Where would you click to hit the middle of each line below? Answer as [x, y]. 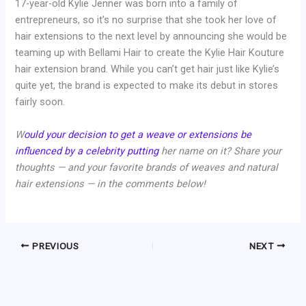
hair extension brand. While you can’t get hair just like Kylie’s [148, 69]
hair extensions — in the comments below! [111, 183]
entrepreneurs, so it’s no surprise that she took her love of [146, 20]
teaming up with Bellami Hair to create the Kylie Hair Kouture [150, 53]
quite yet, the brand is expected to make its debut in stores [147, 86]
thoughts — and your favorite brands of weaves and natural [147, 167]
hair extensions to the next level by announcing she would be [151, 37]
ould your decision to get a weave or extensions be [138, 134]
